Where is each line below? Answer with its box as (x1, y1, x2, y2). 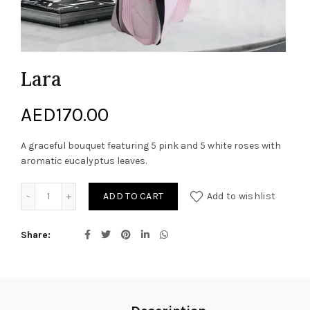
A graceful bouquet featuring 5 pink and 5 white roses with (21, 140, 281, 152)
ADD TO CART (103, 190, 164, 202)
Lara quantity (47, 183, 108, 195)
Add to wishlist (206, 190, 276, 202)
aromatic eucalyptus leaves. (21, 155, 147, 167)
